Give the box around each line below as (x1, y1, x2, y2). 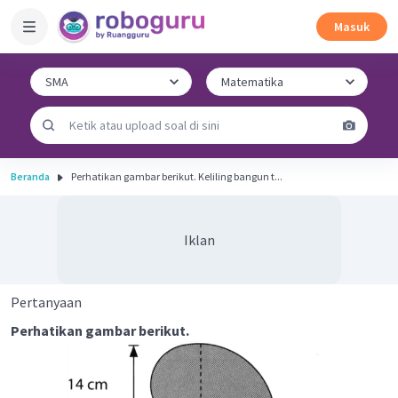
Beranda (11, 170, 50, 183)
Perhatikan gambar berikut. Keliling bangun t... (198, 170, 283, 183)
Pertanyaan (11, 293, 82, 311)
